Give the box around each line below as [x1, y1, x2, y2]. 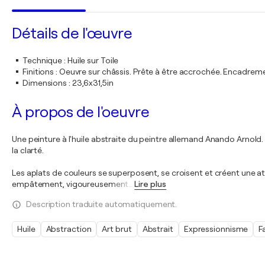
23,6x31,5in [72, 78, 114, 88]
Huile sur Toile [67, 56, 119, 65]
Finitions [22, 67, 54, 76]
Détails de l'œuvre [12, 25, 132, 42]
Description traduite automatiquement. [26, 199, 177, 209]
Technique [22, 56, 63, 65]
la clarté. [12, 146, 44, 155]
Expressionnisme [183, 224, 248, 234]
